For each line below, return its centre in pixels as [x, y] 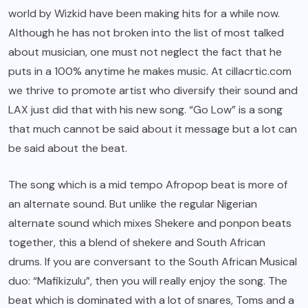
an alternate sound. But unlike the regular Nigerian [133, 203]
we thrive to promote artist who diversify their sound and [153, 90]
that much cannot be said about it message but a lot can [153, 129]
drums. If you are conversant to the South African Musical [153, 261]
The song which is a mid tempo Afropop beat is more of [148, 184]
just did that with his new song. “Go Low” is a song [155, 109]
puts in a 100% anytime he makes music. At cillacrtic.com [150, 71]
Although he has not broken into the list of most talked [146, 32]
